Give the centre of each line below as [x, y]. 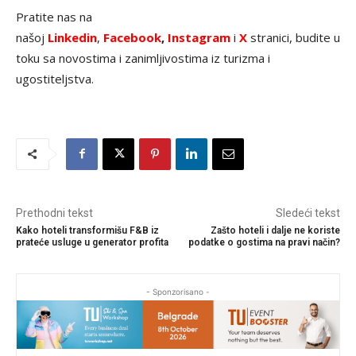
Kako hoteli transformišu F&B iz [87, 230]
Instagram [201, 37]
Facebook [132, 37]
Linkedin [72, 37]
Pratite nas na [54, 16]
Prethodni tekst [54, 213]
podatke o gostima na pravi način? [264, 242]
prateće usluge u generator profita [92, 242]
